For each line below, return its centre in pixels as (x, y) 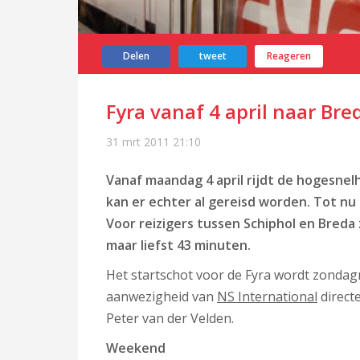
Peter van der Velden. (170, 318)
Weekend (136, 348)
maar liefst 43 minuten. (178, 245)
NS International (267, 297)
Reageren (289, 56)
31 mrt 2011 (138, 142)
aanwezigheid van (162, 297)
